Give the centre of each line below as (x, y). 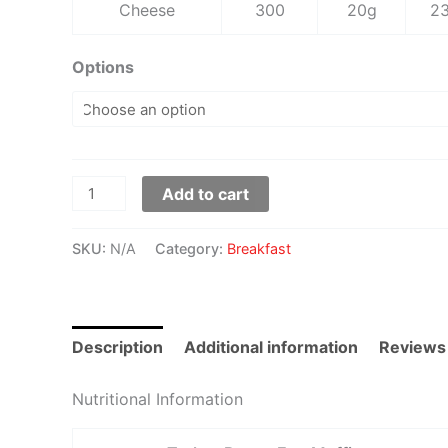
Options (103, 67)
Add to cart (206, 194)
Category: (191, 249)
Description (117, 347)
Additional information (271, 347)
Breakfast (259, 249)
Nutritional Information (157, 399)
